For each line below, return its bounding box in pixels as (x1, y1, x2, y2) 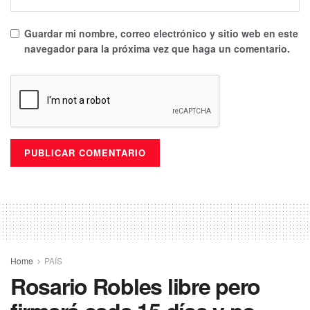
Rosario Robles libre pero (10, 269, 260, 302)
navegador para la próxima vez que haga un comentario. (24, 41, 290, 55)
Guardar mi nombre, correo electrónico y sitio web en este (24, 26, 298, 40)
